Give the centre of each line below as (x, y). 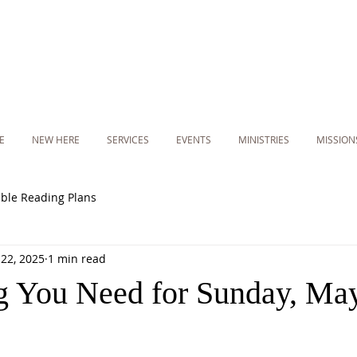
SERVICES (128, 139)
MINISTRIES (264, 139)
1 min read (77, 258)
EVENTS (194, 139)
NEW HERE (56, 139)
